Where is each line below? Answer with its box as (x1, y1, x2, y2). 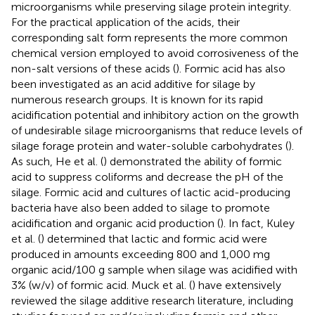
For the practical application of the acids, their (11, 15, 240, 29)
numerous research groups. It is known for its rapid (11, 92, 263, 106)
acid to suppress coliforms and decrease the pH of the (11, 169, 283, 184)
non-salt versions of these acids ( (11, 61, 176, 75)
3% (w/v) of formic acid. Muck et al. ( (11, 278, 192, 292)
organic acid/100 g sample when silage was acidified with (11, 262, 297, 276)
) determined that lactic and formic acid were (41, 231, 267, 245)
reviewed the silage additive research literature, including (11, 293, 293, 307)
